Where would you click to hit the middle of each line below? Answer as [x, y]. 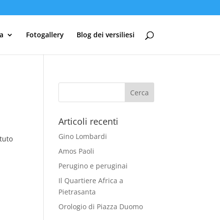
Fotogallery [45, 35]
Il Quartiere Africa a [91, 180]
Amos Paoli [77, 151]
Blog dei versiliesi [105, 35]
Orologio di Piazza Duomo [101, 206]
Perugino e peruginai [93, 166]
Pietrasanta [77, 192]
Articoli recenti [89, 121]
